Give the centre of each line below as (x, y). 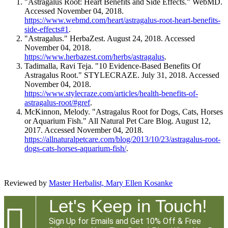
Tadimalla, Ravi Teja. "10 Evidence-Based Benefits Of (112, 66)
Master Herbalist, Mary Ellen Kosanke (111, 183)
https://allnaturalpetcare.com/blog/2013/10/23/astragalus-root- (122, 139)
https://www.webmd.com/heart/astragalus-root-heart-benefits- (122, 20)
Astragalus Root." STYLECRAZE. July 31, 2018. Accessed (122, 75)
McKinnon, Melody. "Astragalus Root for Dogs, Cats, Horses (124, 112)
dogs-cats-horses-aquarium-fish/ (75, 149)
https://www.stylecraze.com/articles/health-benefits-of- (111, 94)
